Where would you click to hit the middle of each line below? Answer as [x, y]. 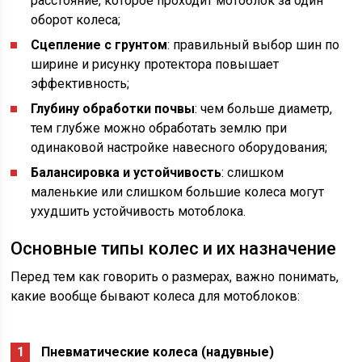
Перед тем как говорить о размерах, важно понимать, [175, 277]
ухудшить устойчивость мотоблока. [139, 212]
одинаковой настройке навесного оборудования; [179, 148]
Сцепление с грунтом [99, 45]
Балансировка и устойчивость [126, 173]
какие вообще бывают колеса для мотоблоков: [156, 297]
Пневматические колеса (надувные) [158, 352]
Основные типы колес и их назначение [174, 249]
